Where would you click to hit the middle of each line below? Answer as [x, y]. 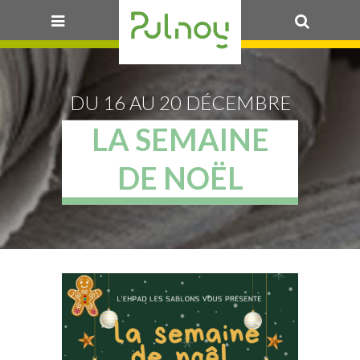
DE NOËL [180, 178]
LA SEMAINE [180, 139]
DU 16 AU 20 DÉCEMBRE [180, 102]
